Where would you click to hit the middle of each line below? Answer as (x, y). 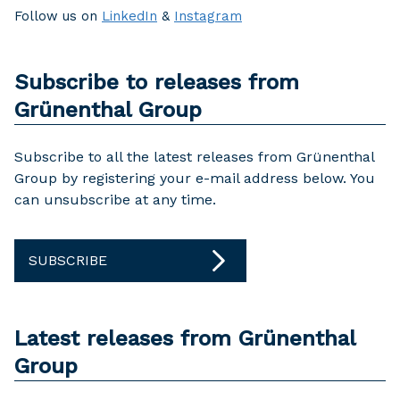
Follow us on (58, 16)
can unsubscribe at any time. (115, 200)
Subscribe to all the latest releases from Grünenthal (194, 157)
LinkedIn (129, 16)
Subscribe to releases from (157, 82)
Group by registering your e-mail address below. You (195, 178)
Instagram (208, 16)
